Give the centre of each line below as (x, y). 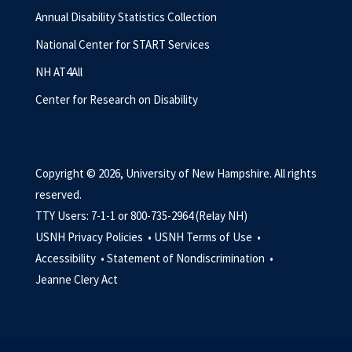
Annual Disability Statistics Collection (126, 17)
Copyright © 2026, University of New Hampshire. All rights (176, 173)
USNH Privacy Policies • (95, 237)
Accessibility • (71, 258)
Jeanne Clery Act (77, 279)
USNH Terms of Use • (209, 237)
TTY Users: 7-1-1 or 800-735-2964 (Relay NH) (141, 216)
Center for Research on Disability (117, 99)
